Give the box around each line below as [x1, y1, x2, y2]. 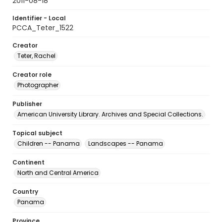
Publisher [12, 100, 42, 108]
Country [12, 187, 38, 196]
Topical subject [12, 129, 62, 137]
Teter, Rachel [17, 52, 55, 60]
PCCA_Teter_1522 [12, 23, 73, 33]
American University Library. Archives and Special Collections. [17, 110, 203, 118]
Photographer [17, 81, 58, 89]
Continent [12, 158, 45, 166]
